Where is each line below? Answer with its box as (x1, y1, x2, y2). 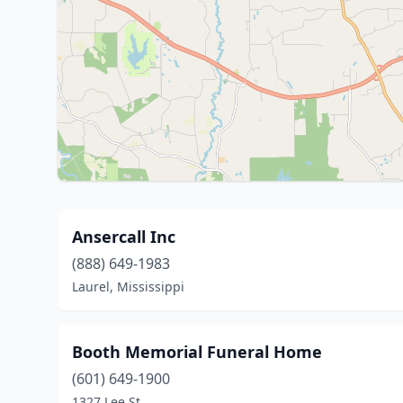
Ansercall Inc (72, 226, 175, 247)
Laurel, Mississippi (72, 278, 184, 295)
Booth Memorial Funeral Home (72, 341, 322, 363)
